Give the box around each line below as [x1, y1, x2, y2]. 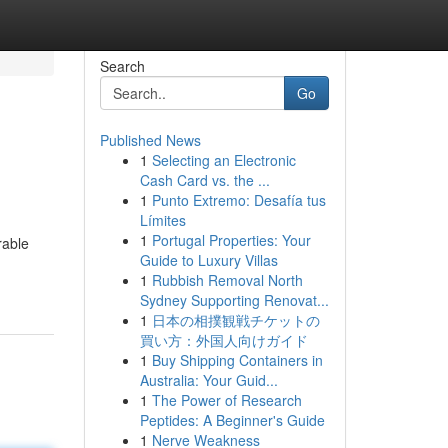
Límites [139, 210, 186, 230]
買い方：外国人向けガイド [139, 330, 308, 350]
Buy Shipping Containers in [151, 350, 323, 370]
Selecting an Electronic [151, 150, 296, 170]
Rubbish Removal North [151, 270, 303, 290]
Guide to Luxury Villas [139, 250, 278, 270]
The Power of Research [151, 390, 302, 410]
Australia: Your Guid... [139, 370, 278, 390]
